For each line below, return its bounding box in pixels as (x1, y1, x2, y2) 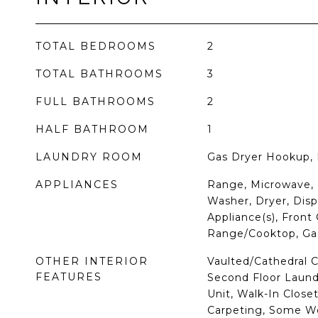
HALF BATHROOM (35, 123, 149, 136)
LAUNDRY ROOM (35, 150, 143, 163)
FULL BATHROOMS (35, 95, 155, 108)
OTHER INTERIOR (35, 255, 148, 268)
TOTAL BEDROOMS (35, 40, 156, 53)
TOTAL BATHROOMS (35, 67, 163, 80)
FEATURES (35, 270, 102, 283)
